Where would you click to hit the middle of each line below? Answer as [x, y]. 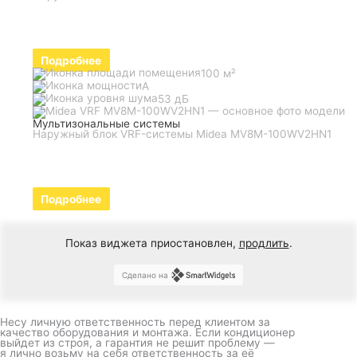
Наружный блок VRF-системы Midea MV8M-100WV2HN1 [182, 133]
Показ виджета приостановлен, [152, 243]
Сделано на [145, 275]
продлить [264, 243]
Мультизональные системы [107, 123]
